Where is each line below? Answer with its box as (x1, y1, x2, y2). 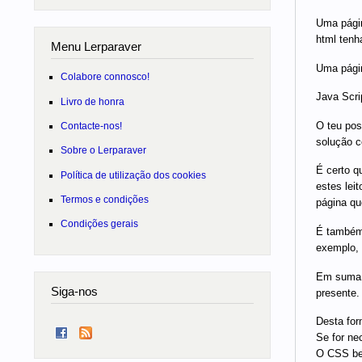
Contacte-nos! (60, 120, 122, 132)
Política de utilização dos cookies (60, 169, 206, 180)
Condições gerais (60, 218, 138, 229)
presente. (315, 286, 360, 299)
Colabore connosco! (60, 71, 149, 82)
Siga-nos (51, 284, 98, 299)
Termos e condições (60, 194, 149, 205)
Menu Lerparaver (51, 40, 141, 54)
